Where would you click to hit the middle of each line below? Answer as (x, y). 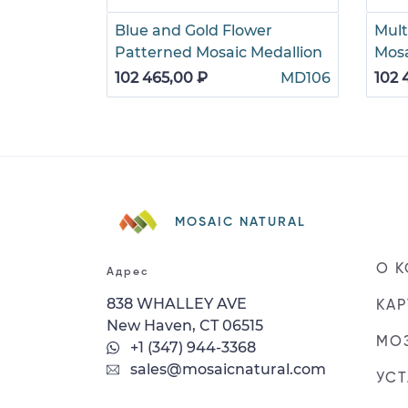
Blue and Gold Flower (194, 30)
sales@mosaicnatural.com (226, 369)
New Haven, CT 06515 (185, 325)
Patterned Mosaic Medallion (219, 52)
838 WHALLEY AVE (177, 303)
